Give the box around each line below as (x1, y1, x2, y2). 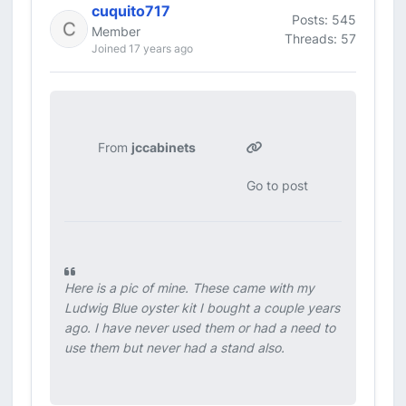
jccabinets (131, 140, 197, 155)
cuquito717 (92, 2, 170, 20)
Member (92, 24, 140, 39)
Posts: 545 (292, 11, 356, 27)
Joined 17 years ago (92, 42, 193, 55)
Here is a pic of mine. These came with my (64, 280, 314, 295)
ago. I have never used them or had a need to (64, 320, 335, 335)
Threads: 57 (285, 30, 356, 46)
